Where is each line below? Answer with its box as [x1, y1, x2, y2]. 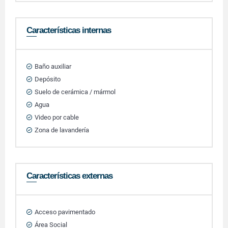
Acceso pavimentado [35, 208, 95, 216]
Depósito [35, 75, 61, 83]
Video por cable [35, 113, 79, 121]
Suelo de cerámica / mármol [35, 88, 116, 96]
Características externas [26, 171, 112, 181]
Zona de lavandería [35, 126, 89, 134]
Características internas [26, 25, 111, 35]
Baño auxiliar [35, 63, 71, 70]
